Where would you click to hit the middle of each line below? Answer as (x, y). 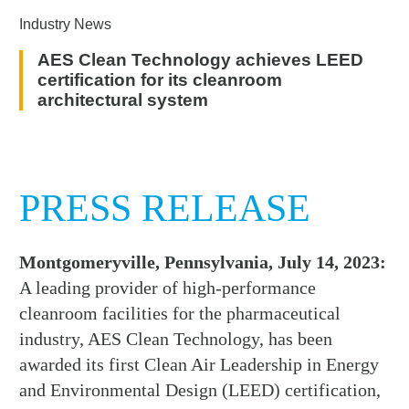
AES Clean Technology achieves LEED (201, 59)
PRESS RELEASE (165, 208)
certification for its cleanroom (160, 79)
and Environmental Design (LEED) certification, (200, 389)
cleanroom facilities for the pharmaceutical (180, 313)
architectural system (123, 100)
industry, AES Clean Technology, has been (176, 338)
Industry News (66, 25)
